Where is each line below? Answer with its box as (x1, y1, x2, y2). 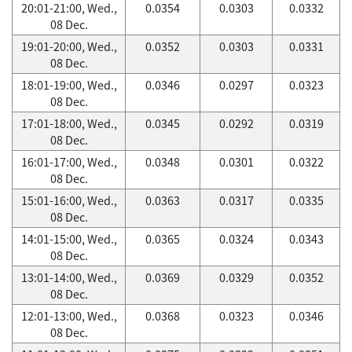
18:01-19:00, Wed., (20, 76, 117, 93)
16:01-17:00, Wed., (20, 153, 117, 170)
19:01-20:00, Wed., (20, 38, 117, 55)
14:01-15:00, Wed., (20, 230, 117, 247)
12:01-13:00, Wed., (20, 307, 117, 324)
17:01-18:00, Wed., (20, 115, 117, 132)
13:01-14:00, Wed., (20, 269, 117, 286)
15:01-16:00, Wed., (20, 192, 117, 209)
